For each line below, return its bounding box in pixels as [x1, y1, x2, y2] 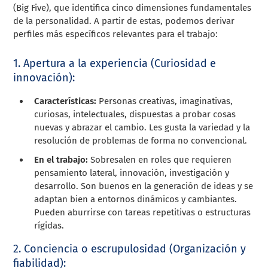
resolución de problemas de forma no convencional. [34, 135, 248, 146]
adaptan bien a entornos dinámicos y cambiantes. [34, 193, 237, 205]
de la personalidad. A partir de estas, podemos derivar [13, 15, 235, 26]
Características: [34, 95, 97, 106]
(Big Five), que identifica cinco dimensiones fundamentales [13, 2, 252, 13]
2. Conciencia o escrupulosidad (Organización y [13, 242, 246, 255]
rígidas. [34, 220, 65, 231]
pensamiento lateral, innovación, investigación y [34, 167, 230, 178]
